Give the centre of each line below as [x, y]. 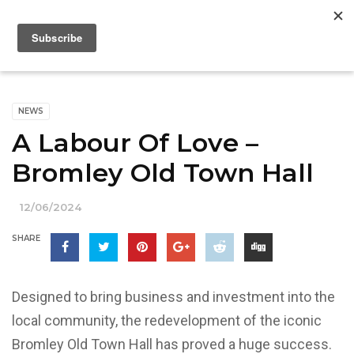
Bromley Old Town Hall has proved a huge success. [173, 344]
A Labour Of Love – [135, 143]
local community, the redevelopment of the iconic [167, 320]
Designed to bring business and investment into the [173, 297]
